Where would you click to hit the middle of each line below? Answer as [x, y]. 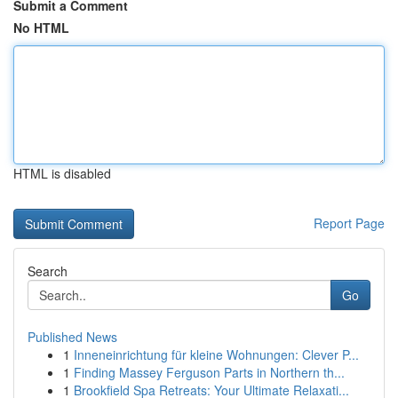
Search [48, 271]
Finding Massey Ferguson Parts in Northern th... [209, 372]
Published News [72, 337]
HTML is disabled [62, 173]
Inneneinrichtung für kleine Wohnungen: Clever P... [216, 354]
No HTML [41, 28]
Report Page [349, 223]
